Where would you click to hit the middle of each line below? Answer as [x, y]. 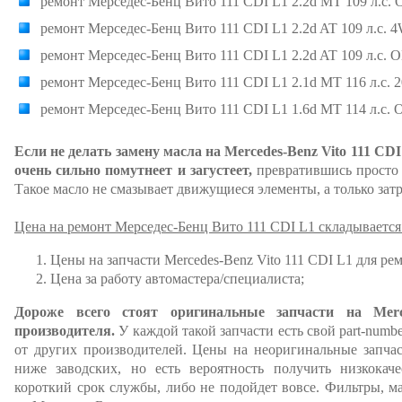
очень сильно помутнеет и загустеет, [133, 170]
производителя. [65, 331]
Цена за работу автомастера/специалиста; [177, 279]
